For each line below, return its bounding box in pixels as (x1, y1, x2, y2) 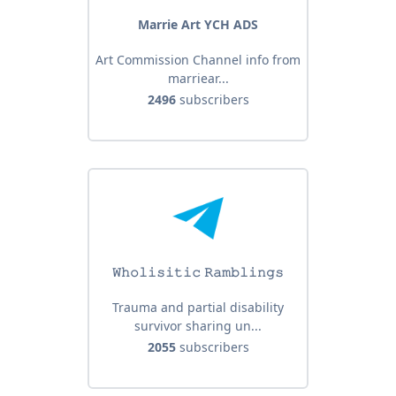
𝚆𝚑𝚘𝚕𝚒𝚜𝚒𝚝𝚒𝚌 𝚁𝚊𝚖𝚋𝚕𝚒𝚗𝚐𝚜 (112, 263, 284, 281)
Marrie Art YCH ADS (138, 16, 258, 34)
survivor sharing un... (134, 317, 262, 335)
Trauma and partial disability (112, 299, 284, 316)
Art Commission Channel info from (95, 51, 301, 69)
